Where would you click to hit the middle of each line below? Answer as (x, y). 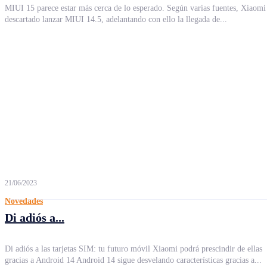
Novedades (24, 201)
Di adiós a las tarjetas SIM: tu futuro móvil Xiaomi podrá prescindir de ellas (133, 249)
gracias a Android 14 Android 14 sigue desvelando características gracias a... (133, 260)
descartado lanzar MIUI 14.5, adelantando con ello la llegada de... (116, 19)
